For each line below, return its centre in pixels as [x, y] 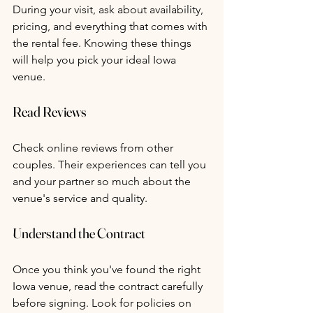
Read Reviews [50, 112]
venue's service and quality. [80, 198]
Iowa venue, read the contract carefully [109, 286]
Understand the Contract [79, 233]
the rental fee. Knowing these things [103, 43]
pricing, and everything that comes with [111, 27]
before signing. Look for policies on [103, 303]
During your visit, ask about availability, [109, 10]
